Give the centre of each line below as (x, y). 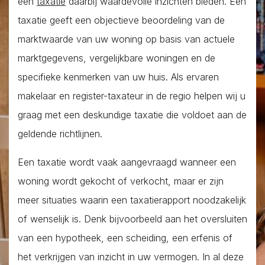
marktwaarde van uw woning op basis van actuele (126, 39)
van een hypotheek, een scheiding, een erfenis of (125, 237)
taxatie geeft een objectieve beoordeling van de (121, 20)
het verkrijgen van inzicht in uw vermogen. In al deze (131, 256)
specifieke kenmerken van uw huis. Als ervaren (118, 77)
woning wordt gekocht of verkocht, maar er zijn (121, 181)
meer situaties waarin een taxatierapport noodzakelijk (132, 200)
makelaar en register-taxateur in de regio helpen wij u (132, 96)
